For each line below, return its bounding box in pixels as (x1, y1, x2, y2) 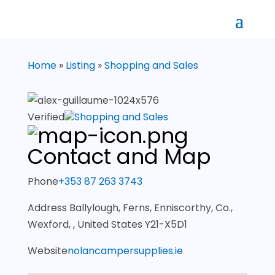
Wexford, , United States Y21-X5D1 (27, 217, 187, 231)
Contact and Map (27, 142, 211, 171)
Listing (65, 58, 95, 72)
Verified (27, 110, 64, 124)
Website (27, 244, 68, 258)
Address (27, 201, 69, 215)
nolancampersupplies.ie (67, 244, 183, 258)
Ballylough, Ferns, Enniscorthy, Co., (69, 201, 233, 215)
